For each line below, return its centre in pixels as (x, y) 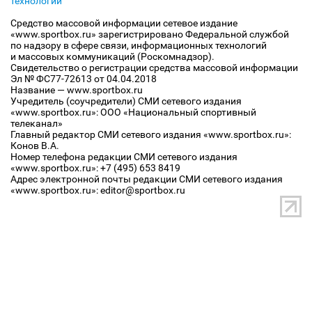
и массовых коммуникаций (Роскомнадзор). (112, 56)
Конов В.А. (35, 146)
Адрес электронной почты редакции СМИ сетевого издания (147, 179)
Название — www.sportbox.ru (77, 90)
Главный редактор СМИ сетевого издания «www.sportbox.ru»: (151, 134)
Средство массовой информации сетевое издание (124, 23)
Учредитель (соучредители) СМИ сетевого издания (126, 101)
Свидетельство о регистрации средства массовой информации (154, 68)
